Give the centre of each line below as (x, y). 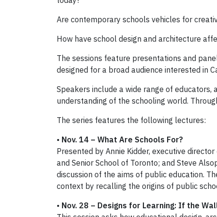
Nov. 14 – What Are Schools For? (122, 140)
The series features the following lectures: (131, 120)
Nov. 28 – (79, 206)
